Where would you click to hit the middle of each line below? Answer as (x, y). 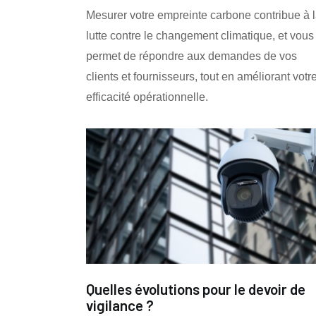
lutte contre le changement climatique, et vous (200, 35)
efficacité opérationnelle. (147, 97)
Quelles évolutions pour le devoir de (196, 289)
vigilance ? (120, 305)
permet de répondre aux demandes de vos (192, 56)
